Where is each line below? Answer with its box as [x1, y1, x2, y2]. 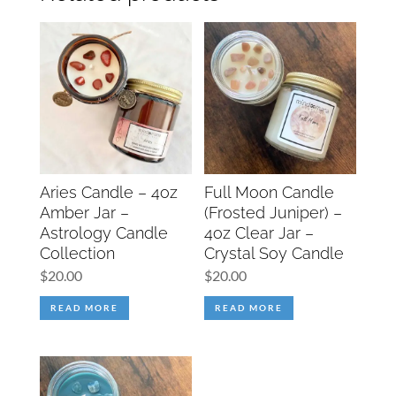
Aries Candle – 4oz [39, 182, 178, 202]
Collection [39, 243, 115, 263]
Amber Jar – [39, 202, 129, 222]
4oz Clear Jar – [204, 223, 315, 242]
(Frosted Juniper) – [204, 202, 343, 222]
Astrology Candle [39, 223, 168, 242]
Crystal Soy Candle [204, 243, 345, 263]
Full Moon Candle [204, 182, 335, 202]
